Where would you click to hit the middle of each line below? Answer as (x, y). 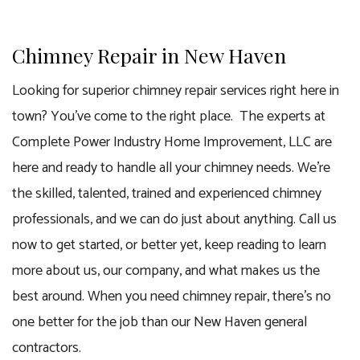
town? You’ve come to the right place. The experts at (169, 117)
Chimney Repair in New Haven (149, 55)
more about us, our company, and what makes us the (166, 271)
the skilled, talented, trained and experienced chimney (167, 194)
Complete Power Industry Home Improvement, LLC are (172, 142)
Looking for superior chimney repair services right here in (176, 91)
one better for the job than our (103, 322)
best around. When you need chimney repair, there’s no (172, 297)
